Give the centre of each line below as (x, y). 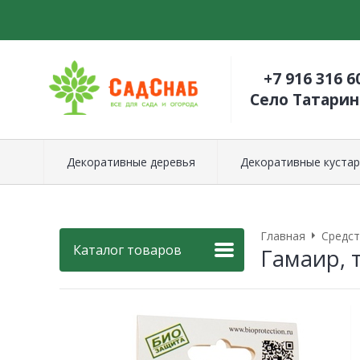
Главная (283, 235)
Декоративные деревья (131, 162)
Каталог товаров (127, 250)
